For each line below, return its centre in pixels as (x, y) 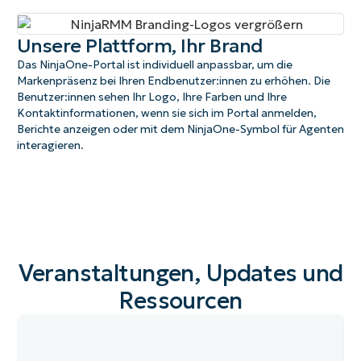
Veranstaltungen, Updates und (180, 273)
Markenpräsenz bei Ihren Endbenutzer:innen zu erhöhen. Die (173, 81)
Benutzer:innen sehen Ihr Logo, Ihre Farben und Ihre (151, 97)
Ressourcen (180, 300)
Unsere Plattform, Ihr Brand (140, 46)
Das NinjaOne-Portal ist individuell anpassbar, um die (154, 64)
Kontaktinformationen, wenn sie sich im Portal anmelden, (166, 113)
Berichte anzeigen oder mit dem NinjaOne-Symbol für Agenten (180, 129)
